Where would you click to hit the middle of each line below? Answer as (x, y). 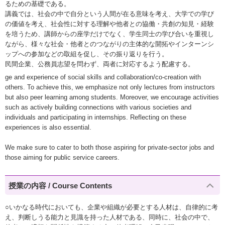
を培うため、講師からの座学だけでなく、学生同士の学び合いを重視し (109, 34)
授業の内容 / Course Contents (61, 185)
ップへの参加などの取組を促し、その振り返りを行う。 (87, 54)
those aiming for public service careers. (62, 158)
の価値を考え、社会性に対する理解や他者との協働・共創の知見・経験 (109, 24)
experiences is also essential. (48, 128)
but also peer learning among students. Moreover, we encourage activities (112, 97)
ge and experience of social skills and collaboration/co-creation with (103, 77)
